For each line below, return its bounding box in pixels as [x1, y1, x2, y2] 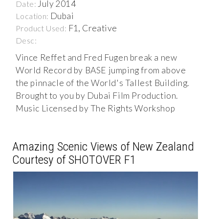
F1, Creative [68, 23, 117, 34]
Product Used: [16, 23, 68, 33]
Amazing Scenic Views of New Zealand [12, 139, 194, 154]
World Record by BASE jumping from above [16, 65, 186, 76]
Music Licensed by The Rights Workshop [16, 103, 175, 114]
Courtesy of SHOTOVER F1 [12, 153, 136, 167]
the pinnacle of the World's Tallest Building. [16, 78, 190, 88]
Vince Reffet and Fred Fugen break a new [16, 52, 177, 63]
